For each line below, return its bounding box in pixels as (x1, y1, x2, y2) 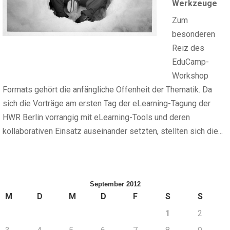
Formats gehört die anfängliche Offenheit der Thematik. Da (3, 85, 212, 94)
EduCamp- (172, 57, 209, 67)
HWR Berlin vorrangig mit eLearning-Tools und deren (3, 112, 190, 122)
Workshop (172, 71, 208, 81)
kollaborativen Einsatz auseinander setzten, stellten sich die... (3, 126, 223, 136)
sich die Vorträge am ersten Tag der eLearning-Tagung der (3, 99, 210, 108)
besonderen (172, 29, 215, 39)
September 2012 (89, 180, 141, 188)
